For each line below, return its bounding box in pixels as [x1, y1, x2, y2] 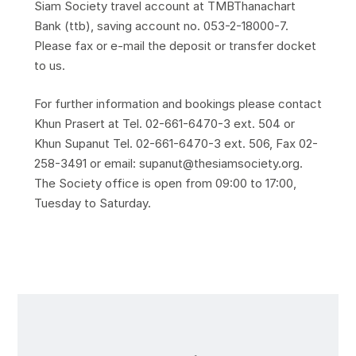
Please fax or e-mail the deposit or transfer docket [33, 38, 316, 53]
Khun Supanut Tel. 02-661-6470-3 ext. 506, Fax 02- [33, 135, 318, 151]
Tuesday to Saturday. [33, 195, 151, 211]
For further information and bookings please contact [33, 95, 322, 111]
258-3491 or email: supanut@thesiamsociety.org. [33, 155, 303, 171]
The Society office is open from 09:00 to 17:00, [33, 175, 296, 191]
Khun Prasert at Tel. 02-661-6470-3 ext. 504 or [33, 115, 295, 131]
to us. [33, 58, 65, 73]
